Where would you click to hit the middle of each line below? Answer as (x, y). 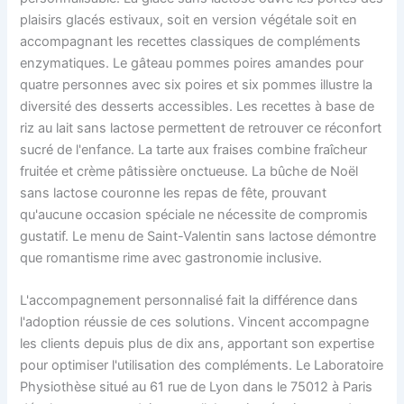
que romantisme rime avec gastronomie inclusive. (171, 258)
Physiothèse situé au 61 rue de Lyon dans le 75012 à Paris (197, 387)
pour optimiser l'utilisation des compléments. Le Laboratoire (202, 366)
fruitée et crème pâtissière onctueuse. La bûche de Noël (189, 172)
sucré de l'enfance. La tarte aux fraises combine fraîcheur (194, 150)
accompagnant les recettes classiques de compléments (191, 42)
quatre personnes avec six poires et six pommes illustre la (197, 85)
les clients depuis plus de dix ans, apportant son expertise (197, 344)
